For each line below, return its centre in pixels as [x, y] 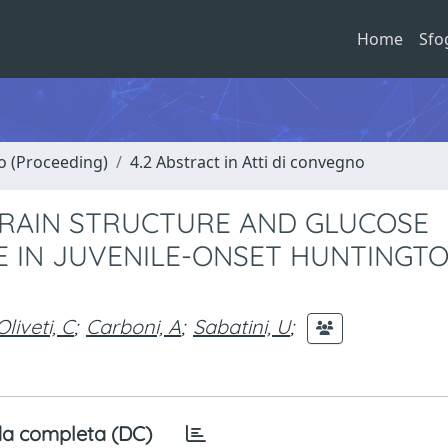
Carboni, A [133, 326]
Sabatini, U [241, 326]
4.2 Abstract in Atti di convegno [247, 162]
